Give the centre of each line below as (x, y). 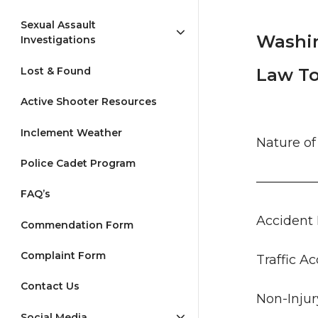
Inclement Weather (71, 132)
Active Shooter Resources (89, 102)
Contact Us (50, 286)
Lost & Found (56, 71)
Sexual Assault (58, 25)
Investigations (58, 40)
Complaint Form (63, 256)
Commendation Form (77, 225)
